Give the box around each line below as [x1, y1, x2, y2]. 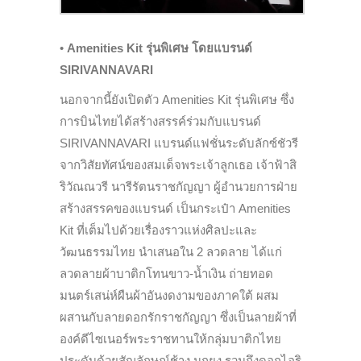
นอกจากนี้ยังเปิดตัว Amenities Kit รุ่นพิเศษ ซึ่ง [60, 92, 294, 106]
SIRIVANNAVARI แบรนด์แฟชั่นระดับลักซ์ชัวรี [60, 135, 298, 150]
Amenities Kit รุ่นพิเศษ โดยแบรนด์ [67, 40, 252, 55]
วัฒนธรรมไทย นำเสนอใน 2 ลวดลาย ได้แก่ [60, 244, 282, 259]
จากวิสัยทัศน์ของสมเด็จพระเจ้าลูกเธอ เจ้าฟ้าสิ [60, 157, 297, 172]
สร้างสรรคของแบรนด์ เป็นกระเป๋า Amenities [60, 201, 291, 215]
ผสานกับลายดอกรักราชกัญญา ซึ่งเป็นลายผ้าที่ [60, 309, 297, 324]
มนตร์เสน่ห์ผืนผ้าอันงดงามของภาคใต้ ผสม [60, 288, 279, 302]
